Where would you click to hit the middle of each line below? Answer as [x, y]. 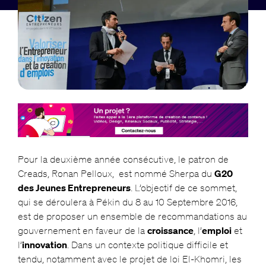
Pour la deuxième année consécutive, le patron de [123, 159]
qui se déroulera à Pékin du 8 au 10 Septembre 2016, [127, 202]
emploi [216, 231]
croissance [170, 231]
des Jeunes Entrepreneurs [74, 188]
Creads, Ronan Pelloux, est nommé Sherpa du [116, 174]
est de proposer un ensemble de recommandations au [132, 216]
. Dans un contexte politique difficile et [147, 245]
